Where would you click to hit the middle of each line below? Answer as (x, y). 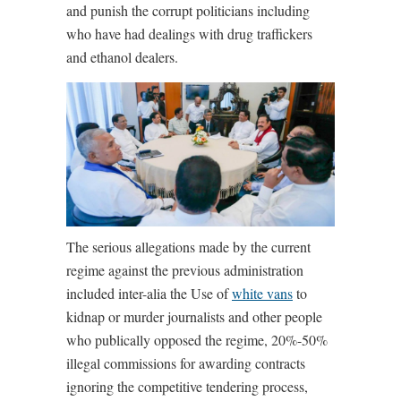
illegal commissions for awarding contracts (186, 363)
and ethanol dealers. (122, 57)
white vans (262, 294)
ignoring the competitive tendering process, (187, 387)
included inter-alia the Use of (149, 294)
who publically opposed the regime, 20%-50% (197, 340)
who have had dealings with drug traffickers (189, 34)
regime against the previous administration (185, 270)
